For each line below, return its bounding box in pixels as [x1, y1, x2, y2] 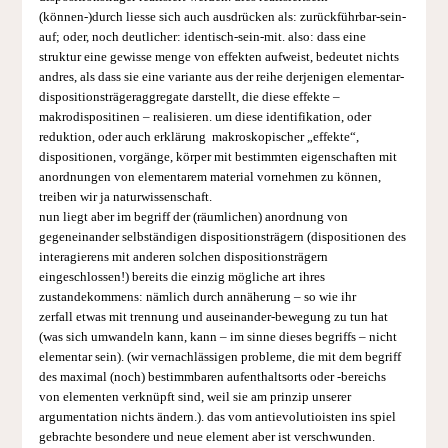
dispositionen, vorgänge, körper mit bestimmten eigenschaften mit [38, 149, 397, 164]
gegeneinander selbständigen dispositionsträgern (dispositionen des [38, 229, 406, 244]
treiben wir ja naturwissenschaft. [38, 189, 212, 204]
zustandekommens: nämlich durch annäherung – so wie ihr [38, 289, 356, 304]
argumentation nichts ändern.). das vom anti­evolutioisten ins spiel [38, 409, 396, 424]
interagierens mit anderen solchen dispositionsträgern [38, 249, 328, 264]
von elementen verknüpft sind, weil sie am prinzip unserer [38, 389, 351, 404]
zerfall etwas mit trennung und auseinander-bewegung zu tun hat [38, 309, 388, 324]
